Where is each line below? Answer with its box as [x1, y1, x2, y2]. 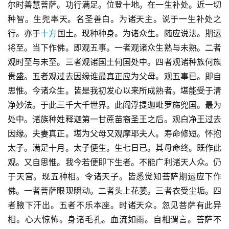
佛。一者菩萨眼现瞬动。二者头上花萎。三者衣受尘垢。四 [8, 186, 221, 196]
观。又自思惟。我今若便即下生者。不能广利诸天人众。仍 [8, 157, 221, 168]
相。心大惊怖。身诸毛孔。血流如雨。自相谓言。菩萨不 [8, 214, 221, 225]
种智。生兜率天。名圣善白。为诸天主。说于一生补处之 [8, 14, 221, 25]
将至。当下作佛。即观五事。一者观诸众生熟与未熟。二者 [8, 42, 221, 53]
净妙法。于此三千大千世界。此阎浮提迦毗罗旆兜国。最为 [8, 100, 221, 110]
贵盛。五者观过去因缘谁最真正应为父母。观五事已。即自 [8, 71, 221, 82]
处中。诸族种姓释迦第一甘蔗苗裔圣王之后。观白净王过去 [8, 114, 221, 125]
